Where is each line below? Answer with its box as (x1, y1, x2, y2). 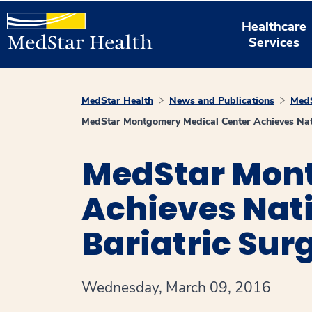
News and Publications (169, 94, 274, 107)
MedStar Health (81, 94, 153, 107)
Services (249, 33, 300, 51)
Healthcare (242, 17, 307, 35)
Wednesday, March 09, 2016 (81, 278, 271, 297)
